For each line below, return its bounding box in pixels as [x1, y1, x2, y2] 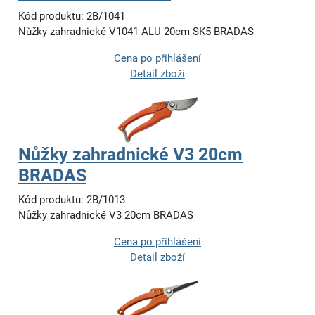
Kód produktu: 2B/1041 [18, 10, 125, 23]
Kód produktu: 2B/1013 [18, 193, 125, 207]
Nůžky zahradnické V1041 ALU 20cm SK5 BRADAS [18, 25, 254, 39]
